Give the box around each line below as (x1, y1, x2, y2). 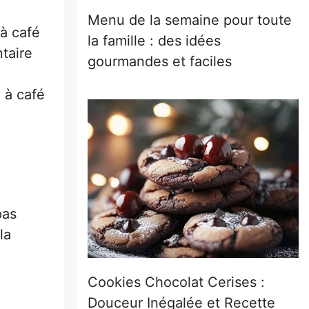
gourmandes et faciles (88, 53, 232, 70)
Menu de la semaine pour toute (88, 12, 292, 28)
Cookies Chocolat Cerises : (88, 273, 265, 290)
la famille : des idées (88, 32, 221, 49)
